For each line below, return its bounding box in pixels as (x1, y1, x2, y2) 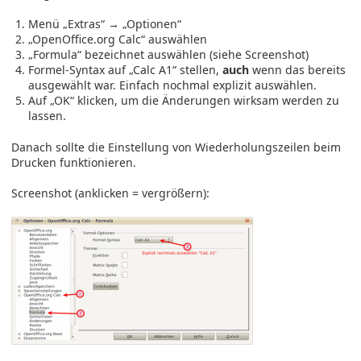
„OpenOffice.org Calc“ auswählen (28, 31, 207, 48)
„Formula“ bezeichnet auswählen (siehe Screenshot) (28, 47, 309, 63)
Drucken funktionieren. (11, 154, 136, 170)
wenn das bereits (249, 62, 346, 78)
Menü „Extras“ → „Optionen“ (28, 16, 181, 32)
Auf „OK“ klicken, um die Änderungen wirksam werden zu (28, 93, 339, 109)
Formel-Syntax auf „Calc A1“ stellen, (28, 62, 222, 78)
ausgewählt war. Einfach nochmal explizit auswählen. (28, 77, 317, 93)
